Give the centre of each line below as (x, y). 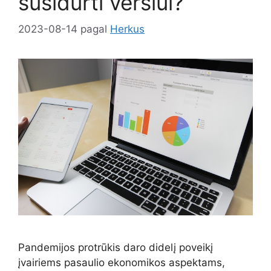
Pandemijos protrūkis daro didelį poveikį (116, 248)
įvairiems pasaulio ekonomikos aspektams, (122, 263)
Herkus (127, 29)
